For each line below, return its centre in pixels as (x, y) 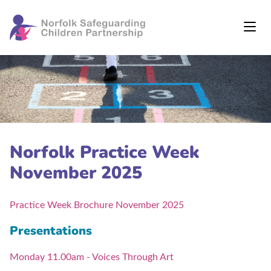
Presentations (51, 231)
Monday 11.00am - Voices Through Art (92, 257)
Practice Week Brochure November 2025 (97, 205)
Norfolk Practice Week (105, 152)
